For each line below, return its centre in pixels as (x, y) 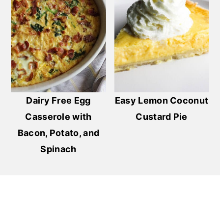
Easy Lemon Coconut (162, 101)
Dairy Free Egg (58, 101)
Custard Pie (162, 117)
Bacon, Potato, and (58, 133)
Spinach (58, 149)
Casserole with (58, 117)
